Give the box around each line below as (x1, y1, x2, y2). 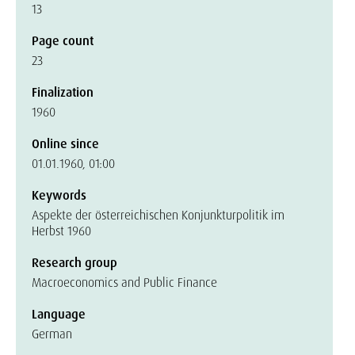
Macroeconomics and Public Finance (32, 274, 217, 291)
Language (32, 306, 86, 323)
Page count (32, 32, 94, 49)
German (32, 326, 72, 342)
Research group (32, 254, 117, 271)
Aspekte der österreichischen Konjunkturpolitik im (32, 207, 284, 223)
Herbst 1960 (32, 223, 91, 239)
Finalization (32, 84, 94, 101)
